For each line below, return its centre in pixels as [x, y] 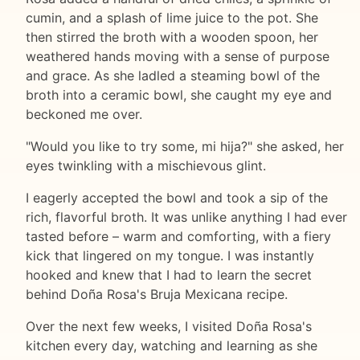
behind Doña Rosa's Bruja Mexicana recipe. [157, 295]
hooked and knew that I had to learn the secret [169, 275]
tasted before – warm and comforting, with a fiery [178, 237]
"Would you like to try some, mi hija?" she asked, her [185, 147]
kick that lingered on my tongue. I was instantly [170, 256]
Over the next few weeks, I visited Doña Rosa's [169, 327]
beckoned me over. [84, 115]
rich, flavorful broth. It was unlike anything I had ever [186, 217]
